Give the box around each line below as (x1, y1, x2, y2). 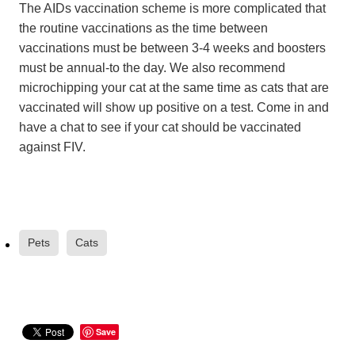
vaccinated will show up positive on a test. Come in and (19, 100, 329, 115)
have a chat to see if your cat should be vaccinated (19, 120, 301, 135)
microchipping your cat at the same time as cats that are (19, 80, 329, 95)
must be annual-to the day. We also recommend (19, 60, 285, 75)
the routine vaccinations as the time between (19, 21, 268, 36)
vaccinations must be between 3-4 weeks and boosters (19, 40, 326, 55)
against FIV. (19, 139, 86, 155)
